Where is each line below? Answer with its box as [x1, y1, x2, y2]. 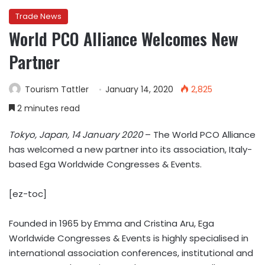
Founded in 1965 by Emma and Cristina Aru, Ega [9, 217, 214, 230]
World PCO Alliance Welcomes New [9, 27, 238, 51]
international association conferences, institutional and [9, 247, 253, 259]
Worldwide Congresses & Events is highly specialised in [9, 232, 248, 244]
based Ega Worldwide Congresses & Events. [9, 158, 202, 170]
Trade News [15, 11, 62, 22]
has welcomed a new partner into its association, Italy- [9, 143, 252, 156]
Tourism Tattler [25, 83, 89, 95]
